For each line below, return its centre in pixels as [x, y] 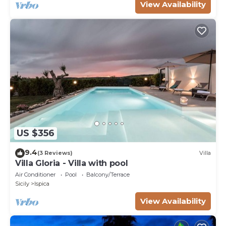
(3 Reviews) [55, 153]
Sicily [22, 183]
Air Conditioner [35, 174]
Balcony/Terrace [108, 174]
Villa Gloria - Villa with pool [72, 163]
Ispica [42, 183]
